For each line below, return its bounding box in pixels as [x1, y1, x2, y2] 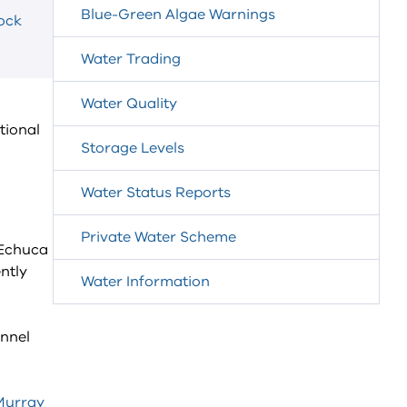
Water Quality [81, 94, 177, 114]
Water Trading [81, 49, 181, 69]
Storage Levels [81, 138, 184, 158]
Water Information [81, 272, 210, 292]
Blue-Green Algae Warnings [81, 5, 275, 25]
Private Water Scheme [81, 227, 236, 247]
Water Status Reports [81, 183, 231, 203]
